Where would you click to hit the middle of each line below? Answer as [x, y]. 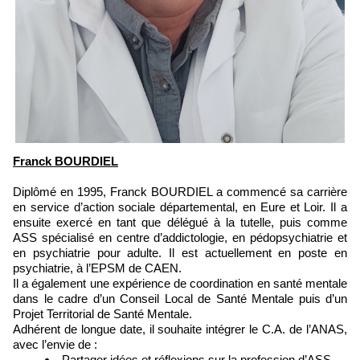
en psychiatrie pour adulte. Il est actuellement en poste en [180, 252]
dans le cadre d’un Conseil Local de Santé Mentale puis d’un [180, 298]
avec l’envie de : [55, 344]
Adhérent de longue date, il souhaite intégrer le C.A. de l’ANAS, [180, 329]
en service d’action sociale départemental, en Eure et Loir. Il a [180, 207]
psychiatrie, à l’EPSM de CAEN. [97, 268]
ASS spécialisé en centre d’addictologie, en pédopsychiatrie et [180, 237]
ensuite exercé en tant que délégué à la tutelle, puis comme [180, 222]
